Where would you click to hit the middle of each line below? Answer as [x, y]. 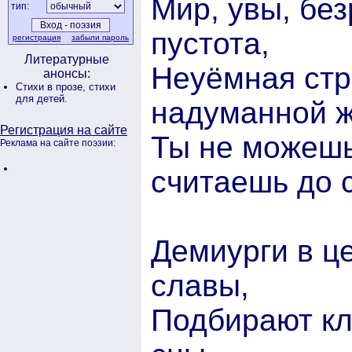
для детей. [42, 99]
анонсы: [67, 73]
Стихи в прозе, [52, 87]
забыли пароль [100, 37]
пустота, [210, 43]
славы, [200, 285]
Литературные [67, 59]
